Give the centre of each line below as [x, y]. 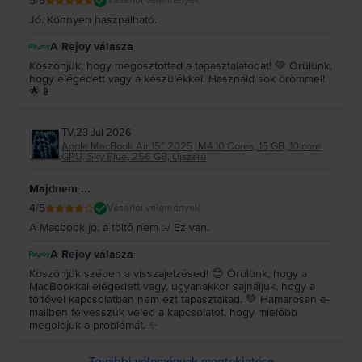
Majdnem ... [60, 188]
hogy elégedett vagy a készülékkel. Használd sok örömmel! [177, 78]
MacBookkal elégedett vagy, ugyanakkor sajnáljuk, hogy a [172, 286]
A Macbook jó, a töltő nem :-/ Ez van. [119, 227]
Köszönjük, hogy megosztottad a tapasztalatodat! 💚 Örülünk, [181, 65]
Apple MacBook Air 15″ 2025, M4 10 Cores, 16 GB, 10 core [191, 146]
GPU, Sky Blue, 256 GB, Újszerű [134, 156]
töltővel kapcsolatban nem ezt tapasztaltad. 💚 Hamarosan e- [179, 299]
